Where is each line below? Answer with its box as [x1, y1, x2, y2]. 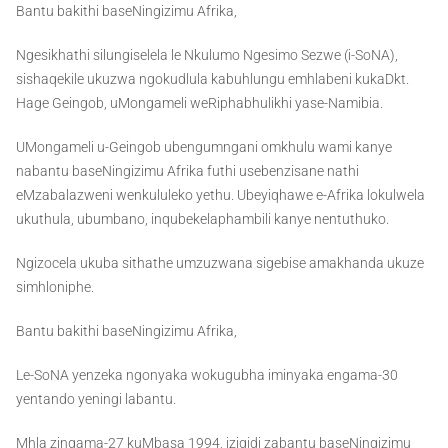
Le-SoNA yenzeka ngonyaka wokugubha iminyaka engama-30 [16, 367, 398, 384]
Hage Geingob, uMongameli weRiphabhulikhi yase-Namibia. [16, 95, 383, 112]
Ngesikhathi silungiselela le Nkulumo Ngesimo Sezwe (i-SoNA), [16, 47, 398, 64]
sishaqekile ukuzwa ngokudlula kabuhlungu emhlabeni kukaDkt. [16, 71, 409, 88]
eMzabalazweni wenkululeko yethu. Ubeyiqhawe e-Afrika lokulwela [16, 187, 425, 204]
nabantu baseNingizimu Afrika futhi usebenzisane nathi [16, 163, 359, 180]
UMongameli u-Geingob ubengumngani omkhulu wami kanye [16, 139, 392, 156]
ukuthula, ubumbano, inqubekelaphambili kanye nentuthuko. [16, 211, 389, 228]
